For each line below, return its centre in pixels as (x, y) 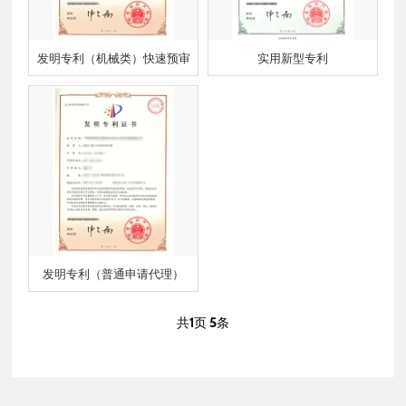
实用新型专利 (292, 58)
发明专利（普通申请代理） (114, 273)
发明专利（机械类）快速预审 (113, 58)
